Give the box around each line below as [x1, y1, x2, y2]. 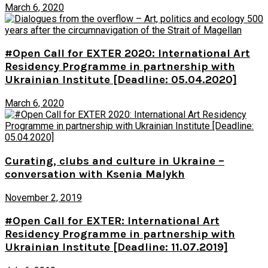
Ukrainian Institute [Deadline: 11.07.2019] [5, 240, 228, 254]
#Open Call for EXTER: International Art [5, 214, 220, 228]
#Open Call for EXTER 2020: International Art [5, 47, 250, 60]
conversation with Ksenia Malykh [5, 167, 185, 181]
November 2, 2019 [5, 191, 82, 203]
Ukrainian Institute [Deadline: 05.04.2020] [5, 73, 237, 87]
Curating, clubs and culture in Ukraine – [5, 154, 224, 167]
